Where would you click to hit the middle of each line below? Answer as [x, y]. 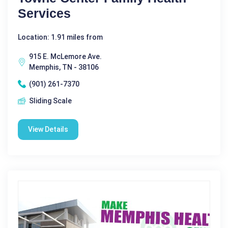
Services [44, 13]
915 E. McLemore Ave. [65, 56]
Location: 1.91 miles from [60, 37]
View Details [48, 129]
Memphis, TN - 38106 [64, 67]
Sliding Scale [50, 101]
